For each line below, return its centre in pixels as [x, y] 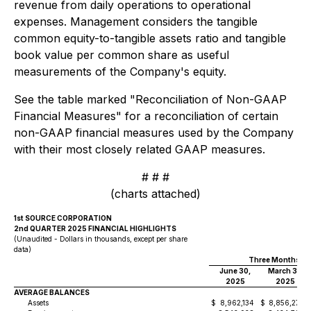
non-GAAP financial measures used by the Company [154, 133]
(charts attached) [155, 194]
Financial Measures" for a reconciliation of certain [146, 116]
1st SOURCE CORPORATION [63, 218]
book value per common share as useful [121, 55]
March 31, [285, 271]
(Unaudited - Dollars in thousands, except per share [101, 239]
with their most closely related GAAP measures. [140, 149]
